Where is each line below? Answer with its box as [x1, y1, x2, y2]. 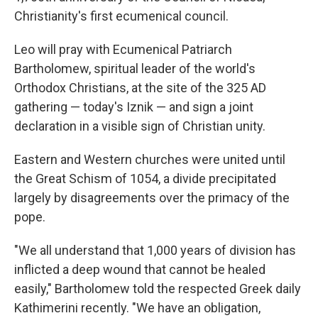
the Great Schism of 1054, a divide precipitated [14, 171, 276, 186]
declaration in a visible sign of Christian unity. [14, 119, 265, 133]
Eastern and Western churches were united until [14, 152, 285, 167]
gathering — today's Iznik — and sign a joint [14, 99, 253, 114]
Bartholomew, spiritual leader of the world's [14, 61, 256, 76]
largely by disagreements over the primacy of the [14, 190, 290, 205]
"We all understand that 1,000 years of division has [14, 243, 296, 258]
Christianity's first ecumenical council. [14, 9, 229, 23]
